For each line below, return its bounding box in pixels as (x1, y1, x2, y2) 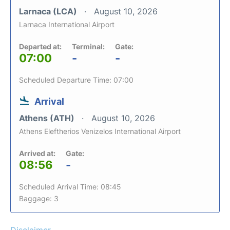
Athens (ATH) (19, 112, 76, 123)
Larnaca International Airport (19, 20, 114, 29)
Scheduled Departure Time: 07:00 (19, 75, 133, 84)
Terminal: (72, 42, 105, 51)
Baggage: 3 (19, 194, 59, 203)
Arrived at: (19, 148, 55, 158)
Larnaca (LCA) (19, 6, 79, 16)
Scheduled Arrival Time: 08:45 (19, 182, 121, 191)
